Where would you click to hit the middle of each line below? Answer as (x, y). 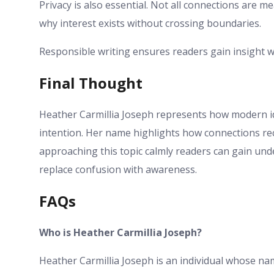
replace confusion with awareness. (118, 169)
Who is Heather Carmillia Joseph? (120, 232)
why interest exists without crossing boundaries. (150, 23)
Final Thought (91, 83)
